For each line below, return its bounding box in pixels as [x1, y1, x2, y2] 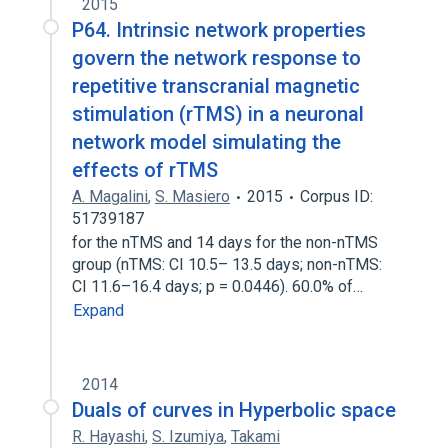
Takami [231, 427, 280, 446]
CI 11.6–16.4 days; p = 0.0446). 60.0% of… [72, 277, 367, 296]
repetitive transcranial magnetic [72, 74, 360, 98]
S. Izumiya [152, 427, 224, 446]
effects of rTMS [72, 158, 218, 182]
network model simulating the [72, 130, 341, 154]
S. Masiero [155, 187, 230, 206]
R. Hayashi [72, 427, 145, 446]
